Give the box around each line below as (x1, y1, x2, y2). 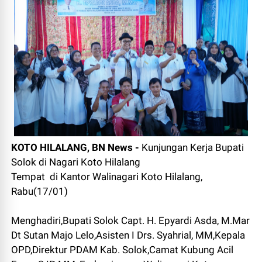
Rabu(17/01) (11, 185, 68, 198)
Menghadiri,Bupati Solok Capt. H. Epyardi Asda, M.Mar (11, 215, 250, 227)
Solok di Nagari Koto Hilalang (11, 156, 141, 168)
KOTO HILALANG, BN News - (11, 142, 140, 154)
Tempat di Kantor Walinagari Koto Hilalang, (11, 171, 203, 183)
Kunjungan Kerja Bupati (139, 142, 244, 154)
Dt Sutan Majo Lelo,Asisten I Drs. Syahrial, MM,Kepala (11, 229, 246, 242)
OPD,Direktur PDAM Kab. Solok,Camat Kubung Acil (11, 244, 234, 256)
